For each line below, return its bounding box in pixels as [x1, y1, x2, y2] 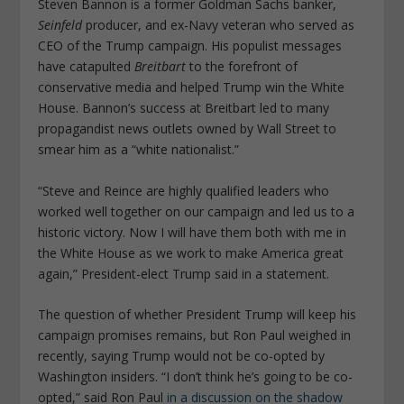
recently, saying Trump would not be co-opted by [38, 347, 326, 365]
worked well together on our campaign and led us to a [38, 202, 355, 220]
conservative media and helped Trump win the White [38, 78, 345, 96]
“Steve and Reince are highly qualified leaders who [38, 181, 330, 199]
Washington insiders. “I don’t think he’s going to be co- [38, 368, 353, 386]
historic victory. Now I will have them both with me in [38, 223, 347, 241]
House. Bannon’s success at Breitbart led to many [38, 99, 330, 117]
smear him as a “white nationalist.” [38, 141, 240, 159]
